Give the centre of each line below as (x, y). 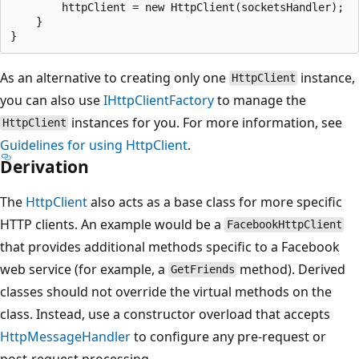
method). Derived (291, 269)
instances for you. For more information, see (206, 122)
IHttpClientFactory (159, 100)
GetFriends (202, 270)
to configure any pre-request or (228, 336)
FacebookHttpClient (284, 225)
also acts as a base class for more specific (215, 202)
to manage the (260, 100)
